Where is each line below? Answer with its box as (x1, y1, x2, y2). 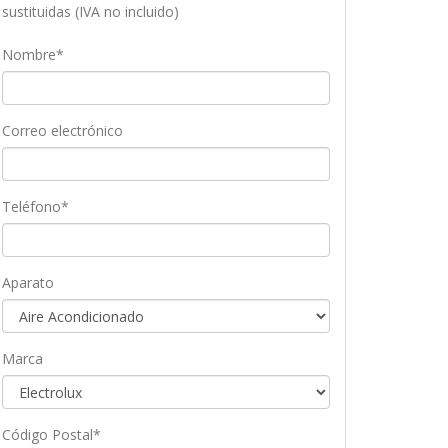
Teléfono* (2, 197, 69, 216)
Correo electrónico (2, 121, 123, 140)
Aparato (2, 273, 54, 292)
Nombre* (2, 45, 64, 64)
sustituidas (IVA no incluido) (2, 2, 179, 21)
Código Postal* (2, 425, 101, 444)
